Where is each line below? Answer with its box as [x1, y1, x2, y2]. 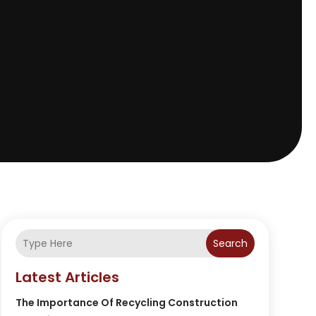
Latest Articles [15, 267, 119, 288]
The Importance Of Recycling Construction [15, 296, 238, 310]
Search [212, 236, 248, 251]
